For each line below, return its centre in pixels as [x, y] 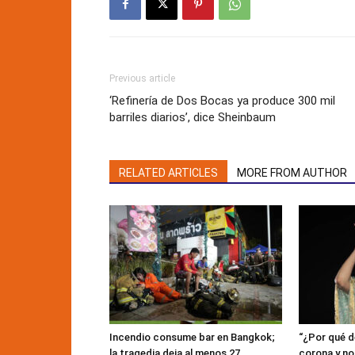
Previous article [142, 78]
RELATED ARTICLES [168, 173]
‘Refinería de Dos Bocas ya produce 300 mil [222, 101]
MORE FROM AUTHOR [292, 173]
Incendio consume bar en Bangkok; [192, 337]
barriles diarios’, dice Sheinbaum [193, 117]
